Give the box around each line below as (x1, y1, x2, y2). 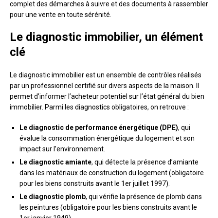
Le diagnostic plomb (19, 193, 86, 201)
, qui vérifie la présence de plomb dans (86, 193, 202, 201)
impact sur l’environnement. (19, 145, 105, 153)
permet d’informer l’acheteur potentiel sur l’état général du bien (10, 92, 204, 101)
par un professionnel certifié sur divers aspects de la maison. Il (10, 82, 199, 90)
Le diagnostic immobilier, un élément (10, 30, 203, 44)
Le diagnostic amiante (19, 158, 91, 166)
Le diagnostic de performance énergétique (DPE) (19, 124, 178, 132)
